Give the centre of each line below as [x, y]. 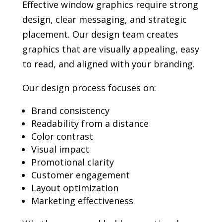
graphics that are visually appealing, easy [111, 49]
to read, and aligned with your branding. [108, 64]
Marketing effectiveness [82, 201]
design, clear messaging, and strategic [104, 20]
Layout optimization [75, 188]
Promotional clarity [72, 162]
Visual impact [60, 149]
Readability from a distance [90, 124]
